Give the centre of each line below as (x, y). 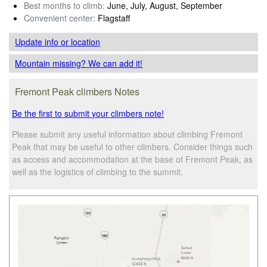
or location (81, 41)
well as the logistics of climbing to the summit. (98, 171)
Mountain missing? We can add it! (79, 63)
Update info (38, 41)
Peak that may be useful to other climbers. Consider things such (133, 146)
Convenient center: (60, 18)
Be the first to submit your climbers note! (88, 113)
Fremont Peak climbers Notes (77, 91)
